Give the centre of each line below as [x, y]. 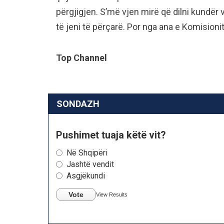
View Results [112, 194]
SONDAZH [78, 103]
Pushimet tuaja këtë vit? [111, 135]
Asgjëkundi [86, 175]
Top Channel [81, 57]
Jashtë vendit [90, 164]
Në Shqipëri [87, 152]
